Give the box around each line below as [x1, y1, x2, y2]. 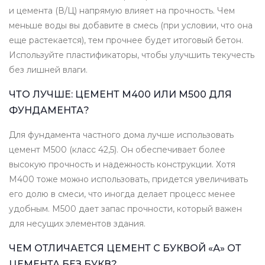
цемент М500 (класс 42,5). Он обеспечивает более [9, 144, 225, 156]
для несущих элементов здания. [9, 218, 146, 230]
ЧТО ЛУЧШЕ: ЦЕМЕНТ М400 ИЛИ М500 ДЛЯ [9, 89, 232, 101]
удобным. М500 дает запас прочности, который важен [9, 203, 242, 215]
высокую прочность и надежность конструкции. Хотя [9, 159, 235, 170]
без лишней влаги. [9, 64, 88, 76]
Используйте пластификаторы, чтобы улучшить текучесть [9, 50, 254, 61]
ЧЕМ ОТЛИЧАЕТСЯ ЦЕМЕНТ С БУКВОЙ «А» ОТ [9, 243, 241, 254]
